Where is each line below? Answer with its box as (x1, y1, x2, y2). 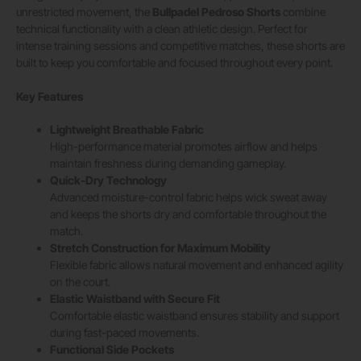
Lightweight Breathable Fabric (50, 122, 204, 136)
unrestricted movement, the (16, 4, 152, 19)
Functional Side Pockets (50, 342, 174, 356)
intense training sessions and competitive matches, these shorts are (16, 38, 345, 52)
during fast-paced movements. (50, 325, 199, 339)
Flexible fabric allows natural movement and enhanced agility (50, 257, 343, 272)
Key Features (16, 89, 83, 103)
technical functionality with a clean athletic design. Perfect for (16, 21, 308, 35)
